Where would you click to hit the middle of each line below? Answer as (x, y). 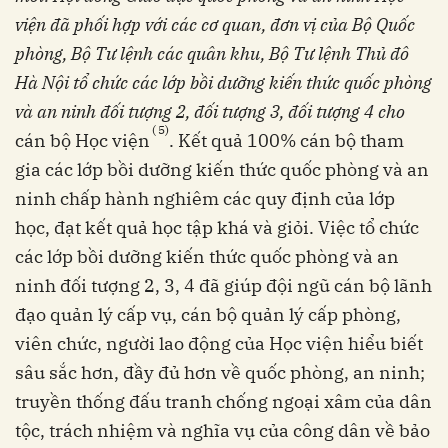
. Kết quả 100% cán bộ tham (286, 141)
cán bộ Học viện (82, 141)
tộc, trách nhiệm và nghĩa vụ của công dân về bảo (222, 431)
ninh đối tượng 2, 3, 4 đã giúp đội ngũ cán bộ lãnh (223, 286)
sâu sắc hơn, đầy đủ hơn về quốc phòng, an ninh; (220, 373)
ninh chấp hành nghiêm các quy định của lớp (205, 199)
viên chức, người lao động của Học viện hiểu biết (219, 344)
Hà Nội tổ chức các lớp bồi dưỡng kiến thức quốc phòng (223, 83)
